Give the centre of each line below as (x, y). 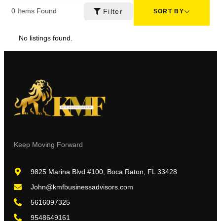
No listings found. (46, 38)
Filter (113, 11)
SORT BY (168, 11)
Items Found (36, 11)
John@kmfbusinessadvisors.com (82, 187)
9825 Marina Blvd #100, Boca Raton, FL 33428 (104, 171)
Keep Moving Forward (48, 144)
